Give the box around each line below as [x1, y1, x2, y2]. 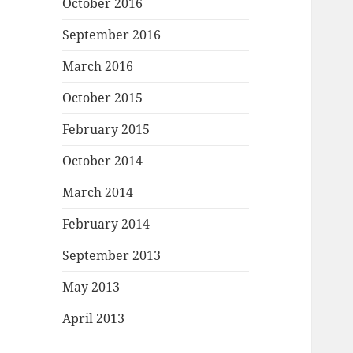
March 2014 [62, 184, 134, 202]
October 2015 [62, 89, 143, 107]
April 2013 [62, 310, 125, 328]
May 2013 [62, 278, 121, 296]
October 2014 [62, 152, 143, 170]
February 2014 [62, 215, 150, 233]
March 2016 [62, 58, 134, 76]
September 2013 [62, 247, 162, 265]
